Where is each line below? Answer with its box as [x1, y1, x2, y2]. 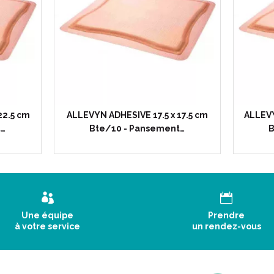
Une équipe [21, 210, 74, 220]
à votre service [15, 221, 81, 231]
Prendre [208, 210, 245, 220]
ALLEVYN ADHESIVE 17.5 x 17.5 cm [66, 110, 208, 120]
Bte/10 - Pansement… [89, 124, 185, 133]
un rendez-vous [191, 221, 261, 231]
